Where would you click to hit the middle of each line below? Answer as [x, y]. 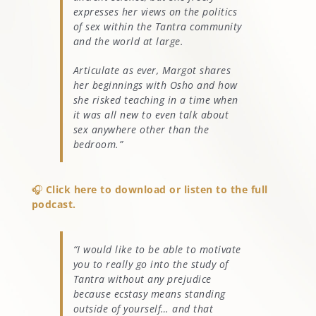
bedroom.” [98, 144]
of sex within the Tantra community [157, 26]
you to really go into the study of [151, 264]
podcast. [54, 204]
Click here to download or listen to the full [157, 189]
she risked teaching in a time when [156, 100]
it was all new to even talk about [151, 115]
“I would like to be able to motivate [157, 249]
